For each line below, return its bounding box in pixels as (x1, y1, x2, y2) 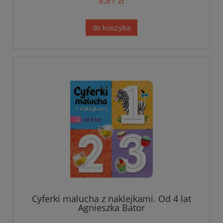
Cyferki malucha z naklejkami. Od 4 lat (32, 193, 191, 205)
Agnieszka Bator (78, 202, 145, 214)
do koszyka (93, 23, 130, 32)
